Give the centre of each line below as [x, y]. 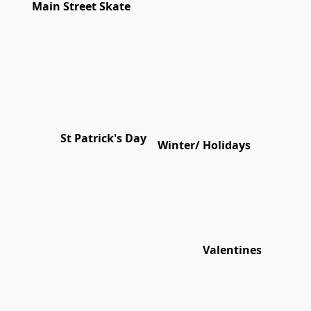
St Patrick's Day [103, 138]
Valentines [232, 250]
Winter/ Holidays [204, 145]
